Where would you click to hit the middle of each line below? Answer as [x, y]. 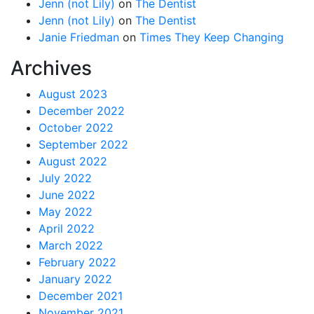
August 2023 [73, 94]
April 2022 [67, 228]
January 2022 [75, 279]
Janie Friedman [79, 37]
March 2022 [71, 245]
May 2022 [66, 211]
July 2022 [65, 178]
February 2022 [77, 262]
